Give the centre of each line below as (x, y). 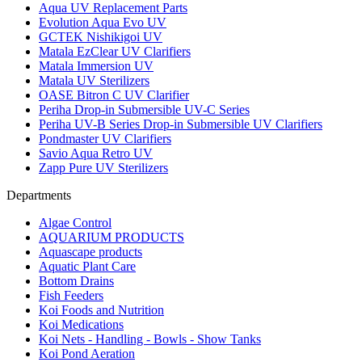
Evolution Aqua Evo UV (103, 23)
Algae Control (75, 223)
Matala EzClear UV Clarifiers (115, 52)
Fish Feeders (71, 296)
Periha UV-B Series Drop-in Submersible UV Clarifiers (181, 124)
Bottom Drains (76, 281)
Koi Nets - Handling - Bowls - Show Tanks (150, 339)
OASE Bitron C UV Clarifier (114, 95)
